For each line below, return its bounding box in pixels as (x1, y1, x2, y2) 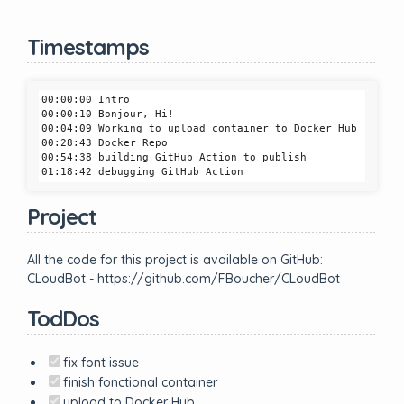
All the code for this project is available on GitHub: (27, 252, 323, 268)
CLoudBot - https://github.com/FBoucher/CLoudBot (27, 271, 340, 287)
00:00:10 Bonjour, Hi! (41, 108, 174, 120)
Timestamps (27, 33, 149, 60)
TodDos (27, 305, 99, 332)
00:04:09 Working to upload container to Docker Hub (41, 123, 357, 134)
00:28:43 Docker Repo (41, 137, 168, 149)
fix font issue (63, 354, 139, 371)
